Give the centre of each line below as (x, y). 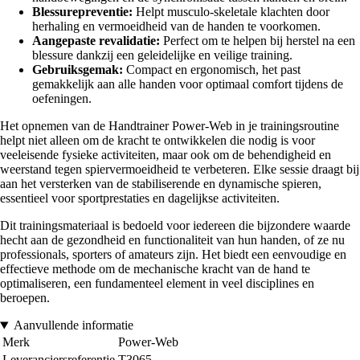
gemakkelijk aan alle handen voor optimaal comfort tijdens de (188, 84)
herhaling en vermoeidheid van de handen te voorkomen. (176, 27)
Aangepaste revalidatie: (96, 41)
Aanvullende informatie (73, 325)
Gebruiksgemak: (78, 70)
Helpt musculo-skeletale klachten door (231, 12)
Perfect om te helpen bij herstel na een (258, 41)
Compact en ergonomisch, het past (212, 70)
